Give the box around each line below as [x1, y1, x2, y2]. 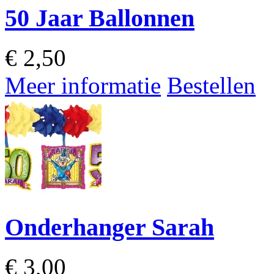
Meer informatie [5, 72, 161, 99]
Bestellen [167, 72, 256, 99]
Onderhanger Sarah [5, 213, 214, 241]
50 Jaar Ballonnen [5, 4, 194, 32]
